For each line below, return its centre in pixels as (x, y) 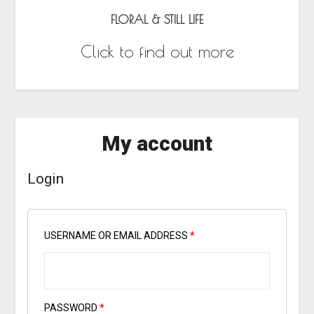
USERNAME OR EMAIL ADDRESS (117, 236)
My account (157, 144)
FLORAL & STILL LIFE (157, 20)
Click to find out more (157, 51)
